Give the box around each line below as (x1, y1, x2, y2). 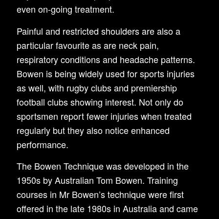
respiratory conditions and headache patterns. (16, 52, 195, 66)
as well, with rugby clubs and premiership (16, 81, 177, 94)
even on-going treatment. (16, 2, 114, 16)
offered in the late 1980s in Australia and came (16, 202, 198, 215)
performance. (16, 137, 68, 151)
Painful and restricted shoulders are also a (16, 24, 180, 37)
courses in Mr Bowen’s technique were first (16, 188, 184, 201)
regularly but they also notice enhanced (16, 123, 170, 136)
